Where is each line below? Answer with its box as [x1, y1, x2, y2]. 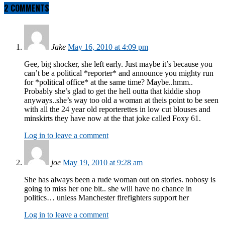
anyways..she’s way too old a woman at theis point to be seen [24, 96, 218, 105]
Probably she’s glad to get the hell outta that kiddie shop [24, 87, 200, 96]
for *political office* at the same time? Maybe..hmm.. [24, 78, 193, 87]
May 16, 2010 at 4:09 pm [68, 43, 148, 52]
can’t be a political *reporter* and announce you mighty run [24, 69, 213, 78]
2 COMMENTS [4, 2, 49, 15]
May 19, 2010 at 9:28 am [63, 158, 143, 167]
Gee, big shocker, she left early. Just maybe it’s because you [24, 60, 212, 69]
